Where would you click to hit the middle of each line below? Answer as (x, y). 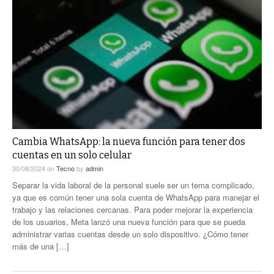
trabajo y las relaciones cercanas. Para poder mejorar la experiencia (132, 210)
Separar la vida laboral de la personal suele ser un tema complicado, (133, 185)
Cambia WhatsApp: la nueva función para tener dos (129, 142)
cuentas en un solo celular (72, 155)
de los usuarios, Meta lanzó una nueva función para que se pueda (129, 222)
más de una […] (41, 246)
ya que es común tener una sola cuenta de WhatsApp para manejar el (136, 198)
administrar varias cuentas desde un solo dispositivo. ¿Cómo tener (130, 234)
